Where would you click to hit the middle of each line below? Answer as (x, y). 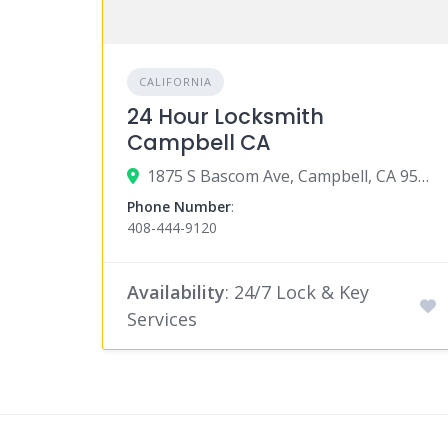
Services (162, 319)
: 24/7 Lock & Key (297, 292)
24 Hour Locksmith (225, 117)
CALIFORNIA (175, 82)
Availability (176, 292)
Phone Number (179, 207)
